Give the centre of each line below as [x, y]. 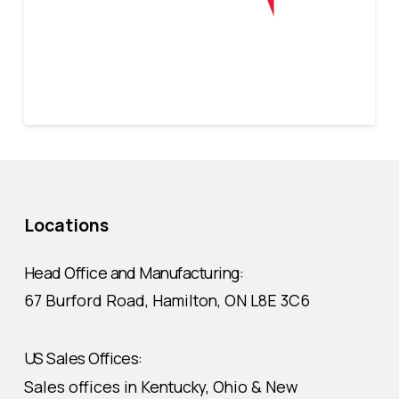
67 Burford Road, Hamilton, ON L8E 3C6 [167, 301]
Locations [66, 226]
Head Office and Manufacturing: [134, 273]
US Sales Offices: [83, 358]
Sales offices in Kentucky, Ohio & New [161, 386]
